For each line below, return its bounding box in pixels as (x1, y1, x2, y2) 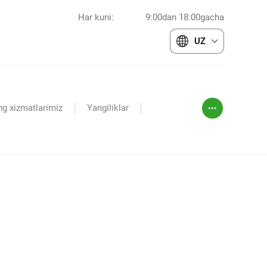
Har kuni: (78, 12, 114, 23)
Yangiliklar (87, 103, 129, 114)
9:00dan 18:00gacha (145, 12, 224, 23)
